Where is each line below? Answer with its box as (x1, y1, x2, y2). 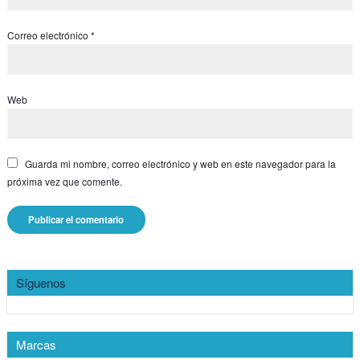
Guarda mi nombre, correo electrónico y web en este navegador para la (24, 156, 336, 170)
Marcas (16, 335, 57, 353)
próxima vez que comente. (7, 174, 122, 188)
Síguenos (16, 273, 67, 291)
